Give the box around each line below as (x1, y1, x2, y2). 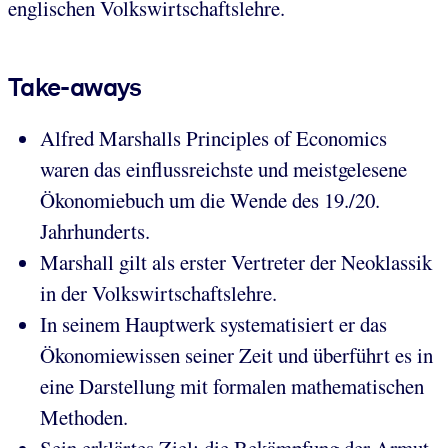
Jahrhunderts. (40, 217, 150, 246)
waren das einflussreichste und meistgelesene (40, 155, 407, 184)
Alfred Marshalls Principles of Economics (40, 124, 387, 153)
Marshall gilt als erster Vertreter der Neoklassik (40, 248, 432, 277)
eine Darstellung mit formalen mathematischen (40, 372, 424, 401)
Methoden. (40, 403, 128, 432)
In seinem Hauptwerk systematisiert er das (40, 310, 387, 339)
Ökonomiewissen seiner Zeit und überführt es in (40, 341, 433, 370)
